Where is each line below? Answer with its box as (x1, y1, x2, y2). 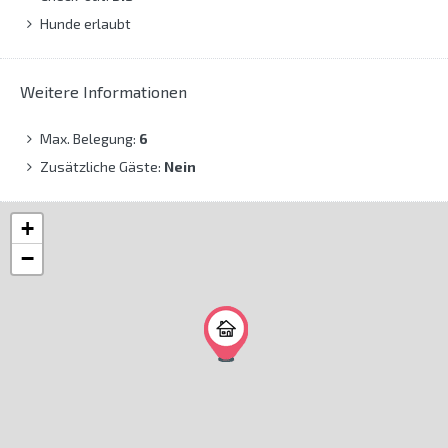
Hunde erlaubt (40, 15, 131, 33)
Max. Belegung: (40, 130, 139, 148)
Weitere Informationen (20, 82, 187, 102)
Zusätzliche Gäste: (40, 158, 164, 176)
